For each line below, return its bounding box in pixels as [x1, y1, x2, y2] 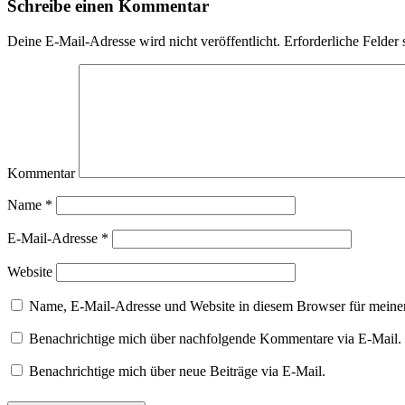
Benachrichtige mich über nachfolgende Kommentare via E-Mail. [29, 330, 401, 346]
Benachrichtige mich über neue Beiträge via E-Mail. [29, 363, 325, 379]
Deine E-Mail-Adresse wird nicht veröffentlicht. [7, 33, 280, 49]
